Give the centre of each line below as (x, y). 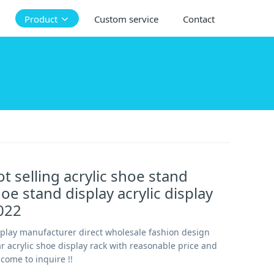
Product (41, 19)
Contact (198, 19)
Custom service (126, 19)
